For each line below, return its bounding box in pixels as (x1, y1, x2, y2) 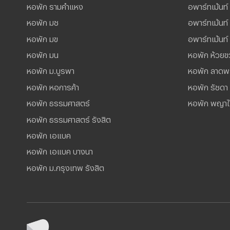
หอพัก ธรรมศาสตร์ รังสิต (27, 114, 111, 121)
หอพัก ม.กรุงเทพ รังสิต (27, 163, 104, 169)
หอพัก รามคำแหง (27, 2, 83, 8)
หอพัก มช (27, 18, 59, 25)
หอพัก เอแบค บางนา (27, 147, 93, 154)
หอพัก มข (27, 34, 58, 41)
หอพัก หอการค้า (27, 82, 79, 89)
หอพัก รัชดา (188, 82, 228, 89)
